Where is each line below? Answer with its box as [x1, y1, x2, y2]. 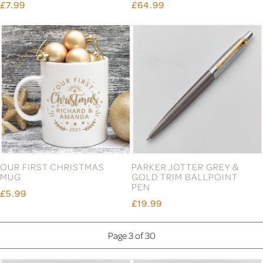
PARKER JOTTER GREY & [131, 161, 238, 173]
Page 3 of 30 [107, 229, 156, 241]
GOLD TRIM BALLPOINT [131, 171, 237, 183]
